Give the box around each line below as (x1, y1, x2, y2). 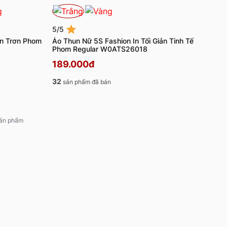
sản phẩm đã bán (61, 78, 111, 86)
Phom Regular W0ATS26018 (52, 45, 147, 54)
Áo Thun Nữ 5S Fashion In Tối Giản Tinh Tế (52, 36, 194, 46)
